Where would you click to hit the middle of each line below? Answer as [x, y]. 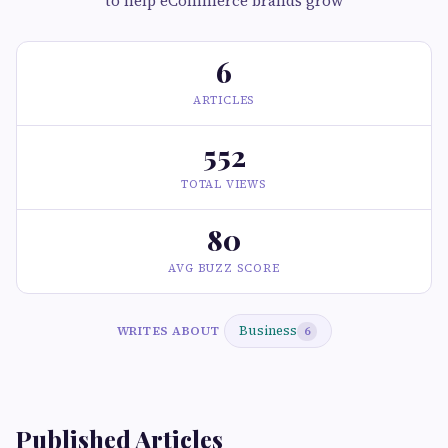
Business [267, 330]
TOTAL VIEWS [224, 184]
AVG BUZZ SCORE [224, 268]
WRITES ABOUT [168, 330]
